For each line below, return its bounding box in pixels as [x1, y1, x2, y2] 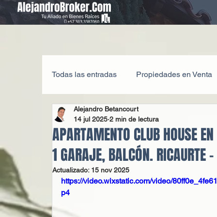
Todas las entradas [52, 70, 117, 79]
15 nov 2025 [91, 166, 130, 174]
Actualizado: [52, 166, 92, 174]
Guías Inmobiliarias [71, 108, 138, 118]
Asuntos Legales [157, 108, 215, 118]
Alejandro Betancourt [74, 105, 139, 113]
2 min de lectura [109, 115, 159, 123]
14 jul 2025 [74, 115, 108, 123]
